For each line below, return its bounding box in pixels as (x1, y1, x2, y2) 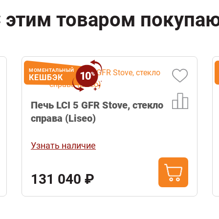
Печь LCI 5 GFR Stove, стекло (31, 99, 163, 111)
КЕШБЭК (29, 73, 63, 83)
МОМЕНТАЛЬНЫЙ (29, 67, 75, 73)
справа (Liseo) (31, 112, 96, 125)
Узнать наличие (31, 140, 96, 151)
